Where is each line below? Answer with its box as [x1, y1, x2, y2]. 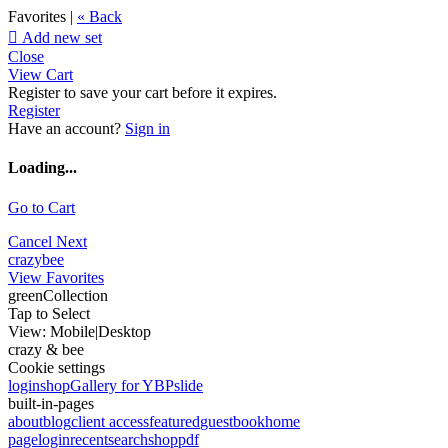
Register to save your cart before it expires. [8, 84, 277, 101]
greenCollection [8, 286, 108, 304]
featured [149, 412, 200, 430]
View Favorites [8, 268, 104, 286]
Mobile [50, 322, 95, 340]
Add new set [18, 29, 102, 46]
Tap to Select [8, 304, 90, 322]
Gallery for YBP [70, 376, 174, 394]
